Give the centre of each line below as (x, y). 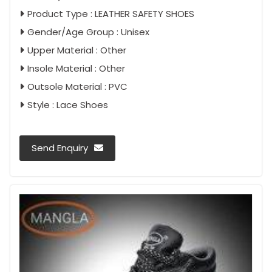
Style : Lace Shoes (68, 104)
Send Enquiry (60, 148)
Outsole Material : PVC (77, 86)
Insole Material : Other (76, 68)
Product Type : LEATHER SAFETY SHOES (111, 13)
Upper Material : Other (77, 50)
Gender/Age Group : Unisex (88, 32)
